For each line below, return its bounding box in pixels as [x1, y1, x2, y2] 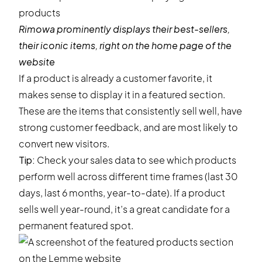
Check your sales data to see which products [35, 154, 236, 166]
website [19, 56, 55, 68]
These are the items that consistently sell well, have [19, 105, 242, 117]
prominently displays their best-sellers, [55, 23, 230, 35]
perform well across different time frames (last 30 [19, 170, 238, 182]
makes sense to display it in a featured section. [19, 88, 225, 101]
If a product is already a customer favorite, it [19, 72, 212, 84]
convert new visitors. [19, 137, 109, 150]
